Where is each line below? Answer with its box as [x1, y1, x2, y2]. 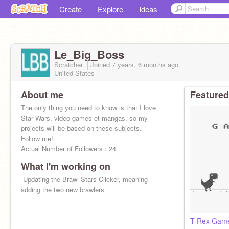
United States [54, 68, 95, 78]
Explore [98, 4, 123, 14]
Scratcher [54, 60, 85, 70]
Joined [90, 60, 112, 70]
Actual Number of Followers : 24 [21, 144, 116, 153]
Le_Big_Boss [54, 46, 124, 62]
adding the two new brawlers [21, 185, 104, 194]
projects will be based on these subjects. [21, 123, 142, 133]
